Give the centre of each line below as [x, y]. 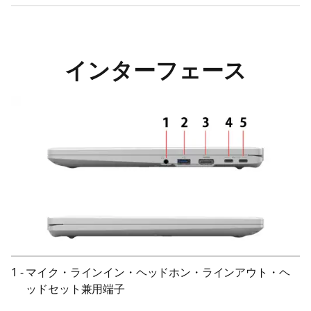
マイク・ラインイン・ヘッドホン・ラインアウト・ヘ [158, 272]
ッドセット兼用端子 [75, 288]
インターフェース [155, 70]
